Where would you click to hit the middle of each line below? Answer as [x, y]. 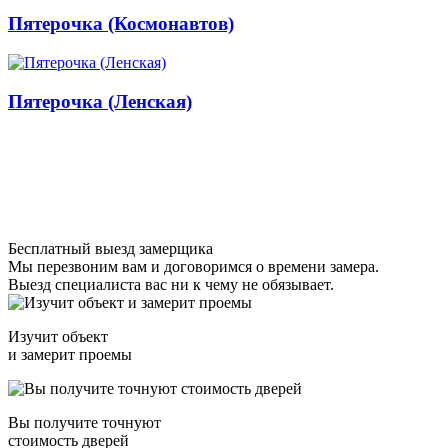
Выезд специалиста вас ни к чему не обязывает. [171, 284]
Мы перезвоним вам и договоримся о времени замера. [193, 266]
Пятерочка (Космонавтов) [121, 24]
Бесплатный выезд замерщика [110, 248]
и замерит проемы [70, 354]
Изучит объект [58, 336]
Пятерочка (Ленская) [100, 101]
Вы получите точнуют [84, 422]
